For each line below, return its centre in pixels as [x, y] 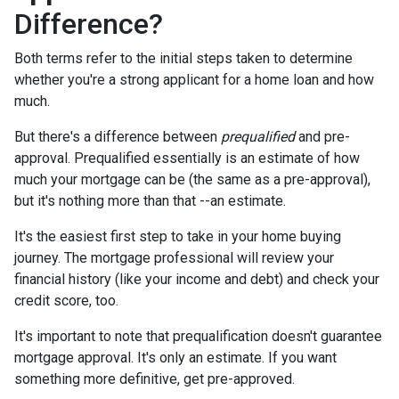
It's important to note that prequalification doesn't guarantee [198, 336]
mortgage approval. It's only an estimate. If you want [175, 358]
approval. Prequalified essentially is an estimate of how [187, 158]
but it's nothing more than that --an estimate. [150, 201]
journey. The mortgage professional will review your [174, 258]
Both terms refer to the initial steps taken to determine [183, 58]
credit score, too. [66, 301]
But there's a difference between [118, 137]
